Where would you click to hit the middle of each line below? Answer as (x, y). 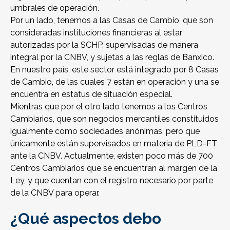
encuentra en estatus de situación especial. (91, 94)
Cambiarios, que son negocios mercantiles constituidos (114, 119)
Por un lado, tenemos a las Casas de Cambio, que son (112, 20)
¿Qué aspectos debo (86, 218)
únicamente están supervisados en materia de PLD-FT (114, 143)
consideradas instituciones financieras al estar (96, 33)
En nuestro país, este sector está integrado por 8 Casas (114, 70)
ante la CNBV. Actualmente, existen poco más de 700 (112, 156)
